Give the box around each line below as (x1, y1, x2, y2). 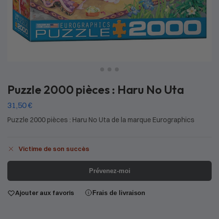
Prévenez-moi (88, 167, 131, 175)
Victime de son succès (19, 145, 89, 153)
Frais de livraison (92, 189, 145, 197)
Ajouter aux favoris (15, 189, 74, 197)
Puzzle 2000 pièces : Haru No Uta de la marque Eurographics (7, 115, 195, 124)
